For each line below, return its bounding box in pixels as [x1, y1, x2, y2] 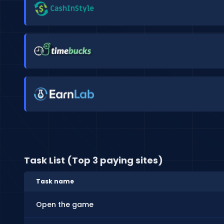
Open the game [36, 199, 93, 209]
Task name [36, 177, 74, 185]
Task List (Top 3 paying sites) [24, 154, 163, 166]
